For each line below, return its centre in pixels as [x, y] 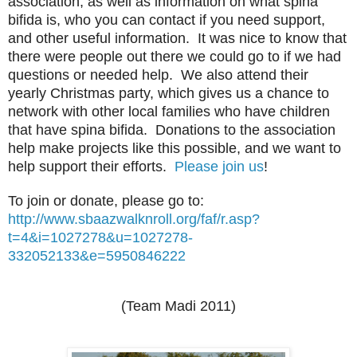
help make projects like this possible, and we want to [175, 149]
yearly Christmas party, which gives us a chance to [169, 94]
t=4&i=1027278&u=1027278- [100, 238]
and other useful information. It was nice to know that [177, 39]
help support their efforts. [91, 167]
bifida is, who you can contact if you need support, [167, 20]
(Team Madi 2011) [178, 306]
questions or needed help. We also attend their [158, 75]
